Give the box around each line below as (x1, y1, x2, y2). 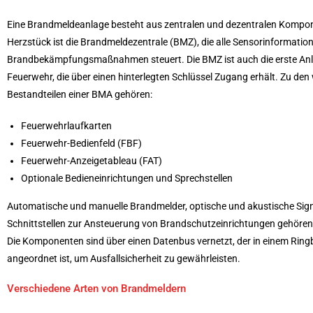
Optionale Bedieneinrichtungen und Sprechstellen (21, 172, 233, 184)
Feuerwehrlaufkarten (21, 119, 112, 131)
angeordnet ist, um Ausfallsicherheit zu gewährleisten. (7, 252, 240, 264)
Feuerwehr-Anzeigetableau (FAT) (21, 154, 162, 166)
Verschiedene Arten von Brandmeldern (7, 282, 186, 295)
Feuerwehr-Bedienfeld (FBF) (21, 137, 142, 149)
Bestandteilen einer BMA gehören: (7, 88, 152, 100)
